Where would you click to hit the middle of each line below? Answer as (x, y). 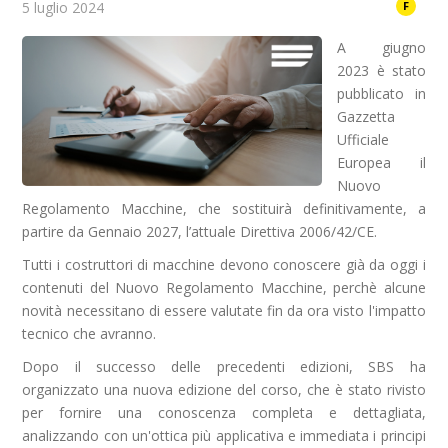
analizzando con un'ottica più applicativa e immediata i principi (224, 435)
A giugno (381, 47)
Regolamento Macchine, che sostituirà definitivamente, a (224, 208)
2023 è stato (381, 70)
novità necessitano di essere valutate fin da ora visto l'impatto (224, 310)
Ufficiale (363, 139)
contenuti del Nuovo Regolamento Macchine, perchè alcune (224, 287)
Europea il (381, 162)
